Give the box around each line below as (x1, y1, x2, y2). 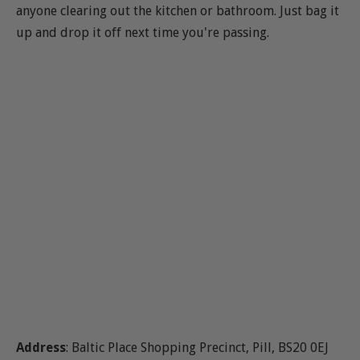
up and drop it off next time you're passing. (16, 24, 269, 40)
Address (16, 339, 66, 355)
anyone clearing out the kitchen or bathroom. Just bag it (16, 2, 339, 18)
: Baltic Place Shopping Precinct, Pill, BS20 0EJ (66, 339, 335, 355)
